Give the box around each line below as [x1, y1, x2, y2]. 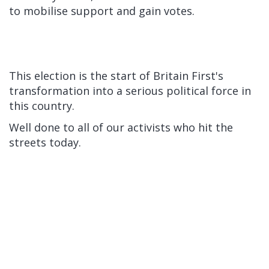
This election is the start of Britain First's [9, 68, 223, 83]
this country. [9, 98, 74, 113]
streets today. [9, 135, 84, 150]
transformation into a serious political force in [9, 83, 251, 98]
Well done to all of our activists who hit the [9, 120, 233, 134]
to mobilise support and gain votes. [9, 4, 195, 18]
